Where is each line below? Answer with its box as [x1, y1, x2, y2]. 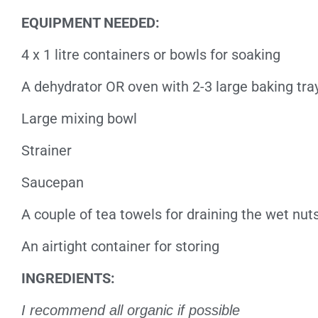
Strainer [21, 142, 72, 159]
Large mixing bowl [21, 110, 137, 127]
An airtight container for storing [21, 238, 219, 255]
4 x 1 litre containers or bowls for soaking [21, 46, 280, 63]
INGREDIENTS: [21, 270, 115, 287]
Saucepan [21, 174, 84, 191]
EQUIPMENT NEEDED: [21, 14, 160, 31]
